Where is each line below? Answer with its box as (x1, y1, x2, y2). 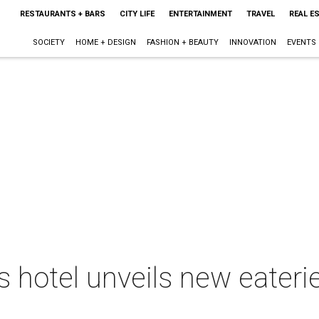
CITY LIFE (119, 9, 155, 19)
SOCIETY (32, 38, 65, 47)
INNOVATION (229, 38, 276, 47)
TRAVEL (246, 9, 275, 19)
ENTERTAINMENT (168, 9, 232, 19)
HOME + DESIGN (75, 38, 136, 47)
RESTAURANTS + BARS (19, 9, 105, 19)
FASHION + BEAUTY (146, 38, 219, 47)
